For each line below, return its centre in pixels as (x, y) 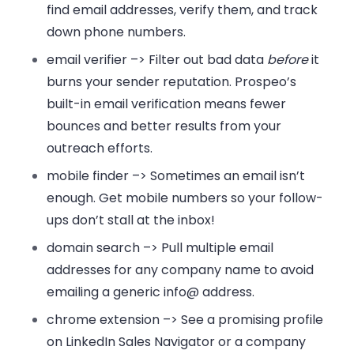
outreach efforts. (100, 149)
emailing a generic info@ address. (151, 292)
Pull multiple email (216, 248)
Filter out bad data (208, 60)
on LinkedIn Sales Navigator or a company (177, 342)
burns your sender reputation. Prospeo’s (172, 82)
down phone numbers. (117, 32)
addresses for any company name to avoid (181, 270)
